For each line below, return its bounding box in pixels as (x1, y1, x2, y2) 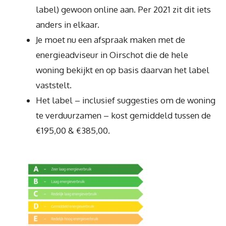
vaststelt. (36, 79, 72, 90)
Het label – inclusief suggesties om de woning (36, 94, 215, 105)
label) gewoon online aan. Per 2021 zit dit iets (36, 4, 211, 15)
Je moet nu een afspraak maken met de (36, 34, 185, 45)
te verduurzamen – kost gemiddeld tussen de (36, 109, 211, 121)
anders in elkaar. (36, 19, 99, 30)
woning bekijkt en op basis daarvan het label (36, 64, 209, 75)
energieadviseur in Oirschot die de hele (36, 49, 188, 60)
